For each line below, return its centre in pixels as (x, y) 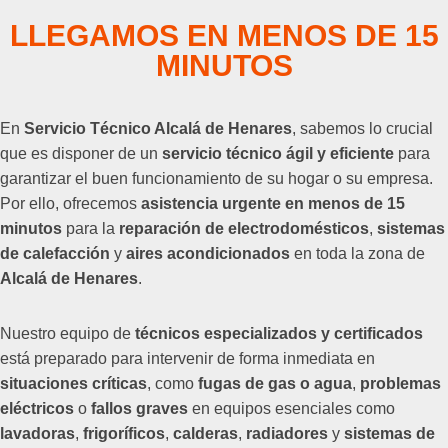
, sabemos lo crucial (362, 128)
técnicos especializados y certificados (279, 333)
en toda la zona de (357, 253)
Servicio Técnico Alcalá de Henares (158, 128)
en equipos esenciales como (291, 408)
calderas (205, 433)
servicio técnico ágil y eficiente (278, 153)
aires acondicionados (208, 253)
